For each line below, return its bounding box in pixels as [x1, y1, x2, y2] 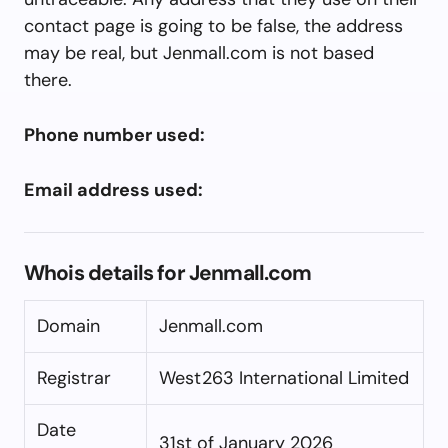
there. [24, 67, 72, 92]
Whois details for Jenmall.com [24, 258, 312, 287]
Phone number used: [24, 122, 205, 147]
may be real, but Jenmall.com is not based [24, 40, 374, 65]
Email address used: [24, 177, 203, 202]
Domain [37, 313, 100, 338]
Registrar [37, 365, 111, 390]
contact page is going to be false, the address [24, 13, 403, 38]
